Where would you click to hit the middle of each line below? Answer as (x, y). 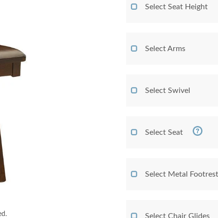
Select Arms (165, 49)
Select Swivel (168, 91)
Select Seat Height (176, 7)
